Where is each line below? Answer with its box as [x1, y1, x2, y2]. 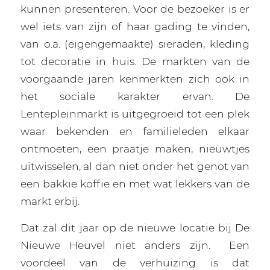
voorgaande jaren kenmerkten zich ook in [20, 72, 250, 86]
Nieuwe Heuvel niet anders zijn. [20, 238, 211, 251]
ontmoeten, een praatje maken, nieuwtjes [20, 142, 250, 155]
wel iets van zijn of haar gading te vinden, [20, 20, 250, 33]
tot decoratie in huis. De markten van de [20, 55, 250, 68]
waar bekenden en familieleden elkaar [20, 125, 250, 138]
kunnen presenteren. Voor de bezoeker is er [20, 2, 250, 16]
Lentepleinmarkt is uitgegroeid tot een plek [20, 107, 250, 121]
